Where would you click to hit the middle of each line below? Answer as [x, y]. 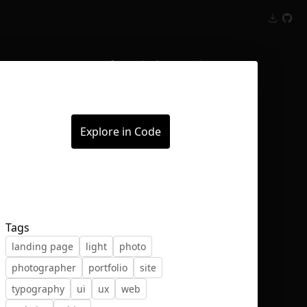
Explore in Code [121, 132]
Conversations [186, 63]
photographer [44, 267]
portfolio [108, 267]
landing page [42, 246]
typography [38, 288]
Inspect [128, 63]
